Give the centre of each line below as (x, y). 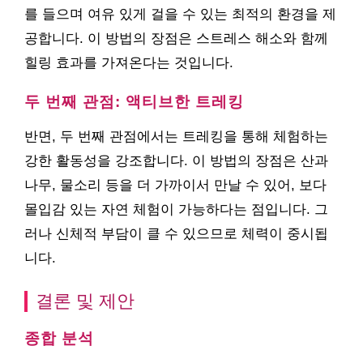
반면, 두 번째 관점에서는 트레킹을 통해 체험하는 (176, 137)
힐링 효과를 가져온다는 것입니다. (129, 63)
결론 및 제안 (85, 301)
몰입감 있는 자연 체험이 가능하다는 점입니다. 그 (176, 209)
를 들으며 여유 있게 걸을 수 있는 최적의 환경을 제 (180, 14)
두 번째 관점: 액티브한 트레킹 (134, 102)
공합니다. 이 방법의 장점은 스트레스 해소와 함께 (176, 38)
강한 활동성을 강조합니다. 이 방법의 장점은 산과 (176, 161)
